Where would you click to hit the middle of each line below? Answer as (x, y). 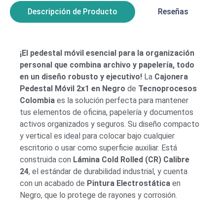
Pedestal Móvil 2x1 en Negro (73, 88)
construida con (46, 159)
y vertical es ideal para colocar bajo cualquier (97, 136)
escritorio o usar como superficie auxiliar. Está (98, 147)
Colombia (37, 100)
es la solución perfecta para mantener (122, 100)
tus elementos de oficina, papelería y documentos (107, 112)
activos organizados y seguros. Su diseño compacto (110, 124)
